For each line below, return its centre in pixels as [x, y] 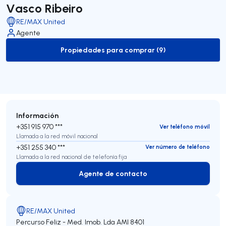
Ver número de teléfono [178, 147]
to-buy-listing [136, 54]
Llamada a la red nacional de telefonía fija [71, 157]
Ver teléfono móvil [185, 126]
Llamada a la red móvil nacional [57, 136]
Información [37, 116]
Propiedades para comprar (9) [113, 50]
